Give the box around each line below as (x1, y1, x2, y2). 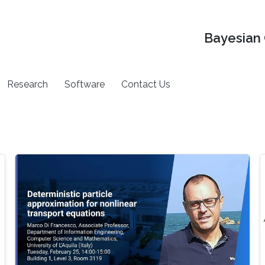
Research (7, 78, 49, 90)
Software (64, 78, 105, 90)
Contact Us (121, 78, 171, 90)
